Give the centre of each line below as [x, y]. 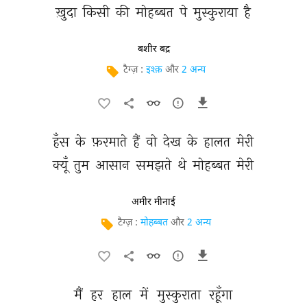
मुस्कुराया [217, 12]
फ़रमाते [111, 142]
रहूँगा [222, 294]
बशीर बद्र [153, 49]
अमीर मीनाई [153, 202]
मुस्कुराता [180, 294]
